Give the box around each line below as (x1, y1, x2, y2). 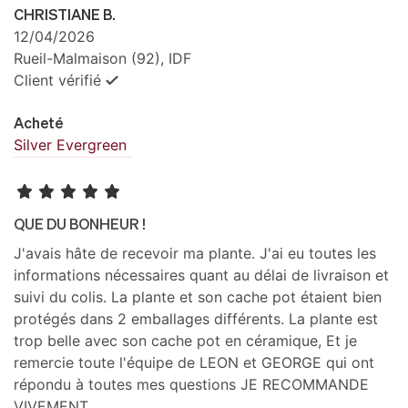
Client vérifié (14, 71, 101, 90)
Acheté (14, 114, 63, 132)
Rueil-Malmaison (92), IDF (14, 49, 191, 68)
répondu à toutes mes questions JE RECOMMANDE (14, 375, 369, 394)
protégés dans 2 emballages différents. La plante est (14, 310, 378, 329)
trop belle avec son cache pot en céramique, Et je (14, 331, 357, 351)
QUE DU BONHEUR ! (14, 215, 146, 233)
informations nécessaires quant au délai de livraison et (14, 266, 389, 285)
